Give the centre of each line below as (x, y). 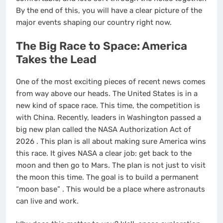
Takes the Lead (56, 60)
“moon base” (39, 189)
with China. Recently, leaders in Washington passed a (109, 117)
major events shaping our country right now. (94, 22)
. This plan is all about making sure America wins (121, 141)
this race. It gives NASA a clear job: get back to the (104, 153)
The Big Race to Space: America (102, 46)
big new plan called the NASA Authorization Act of (104, 129)
